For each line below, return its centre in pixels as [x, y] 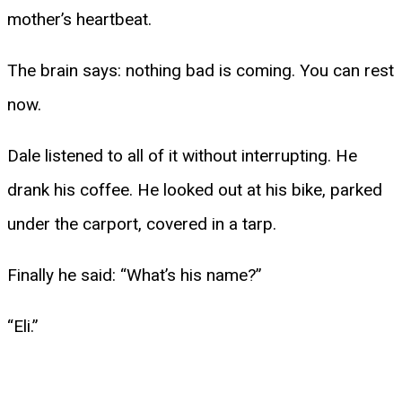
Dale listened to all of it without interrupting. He [182, 155]
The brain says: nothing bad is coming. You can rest [201, 70]
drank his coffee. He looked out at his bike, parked [195, 189]
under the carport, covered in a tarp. [142, 223]
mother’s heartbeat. [79, 19]
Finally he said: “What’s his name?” [135, 275]
